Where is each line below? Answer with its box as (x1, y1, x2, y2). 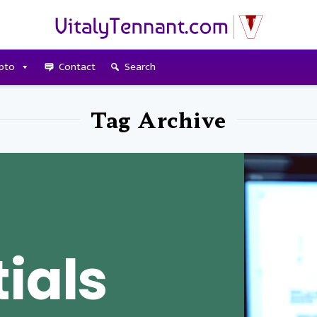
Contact (58, 57, 96, 76)
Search (124, 57, 156, 76)
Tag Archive (91, 103, 226, 134)
